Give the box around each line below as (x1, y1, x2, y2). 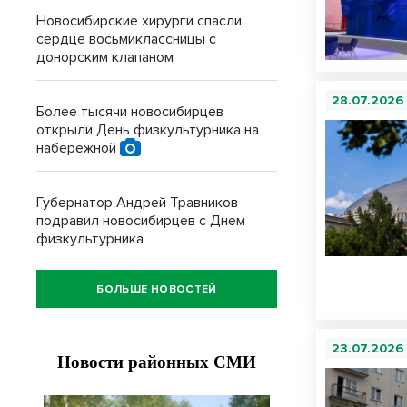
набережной (36, 139, 120, 157)
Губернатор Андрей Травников (36, 194, 238, 212)
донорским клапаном (36, 48, 174, 66)
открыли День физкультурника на (36, 121, 259, 139)
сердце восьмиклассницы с (36, 30, 216, 48)
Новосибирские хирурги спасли (36, 12, 242, 30)
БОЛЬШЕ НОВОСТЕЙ (96, 282, 217, 296)
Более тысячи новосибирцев (36, 103, 223, 121)
